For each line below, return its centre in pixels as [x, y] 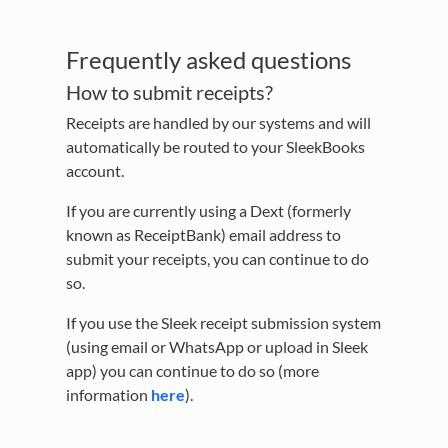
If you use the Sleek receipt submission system [223, 323]
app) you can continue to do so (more [192, 371]
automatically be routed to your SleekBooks [215, 147]
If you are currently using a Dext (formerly [208, 211]
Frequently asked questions [208, 60]
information [108, 395]
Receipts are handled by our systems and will [218, 123]
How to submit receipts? [169, 92]
